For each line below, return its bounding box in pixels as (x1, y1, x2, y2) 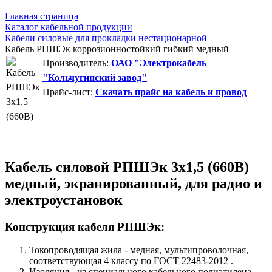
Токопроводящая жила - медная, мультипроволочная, (29, 245, 248, 256)
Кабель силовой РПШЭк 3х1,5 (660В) (5, 158, 249, 175)
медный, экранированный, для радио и (5, 175, 262, 191)
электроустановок (5, 191, 123, 208)
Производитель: (42, 57, 109, 68)
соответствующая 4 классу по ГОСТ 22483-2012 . (29, 256, 233, 267)
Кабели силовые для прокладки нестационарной (5, 32, 207, 43)
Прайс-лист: (42, 86, 93, 97)
